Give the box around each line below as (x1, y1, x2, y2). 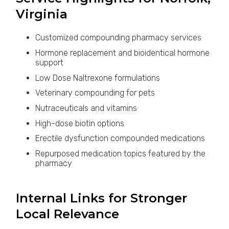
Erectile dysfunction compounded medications (35, 133, 205, 144)
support (35, 57, 63, 67)
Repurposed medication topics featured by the (35, 148, 205, 158)
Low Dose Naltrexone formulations (35, 73, 160, 83)
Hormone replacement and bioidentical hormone (35, 48, 210, 58)
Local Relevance (16, 206, 120, 221)
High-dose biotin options (35, 118, 124, 128)
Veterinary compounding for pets (35, 88, 155, 98)
